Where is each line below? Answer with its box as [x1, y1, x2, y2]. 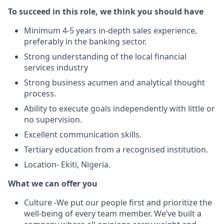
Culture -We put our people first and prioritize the [24, 197, 212, 208]
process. [24, 88, 56, 99]
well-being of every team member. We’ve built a [24, 208, 201, 219]
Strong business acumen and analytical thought [24, 77, 205, 88]
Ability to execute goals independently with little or [24, 103, 215, 114]
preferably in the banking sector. [24, 36, 146, 47]
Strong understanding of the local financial [24, 51, 186, 62]
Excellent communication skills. [24, 129, 141, 140]
